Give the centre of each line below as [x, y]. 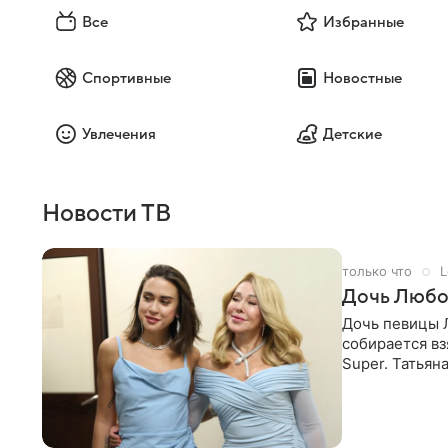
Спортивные [126, 78]
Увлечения [119, 134]
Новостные [362, 78]
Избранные [363, 22]
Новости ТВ [106, 214]
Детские [352, 134]
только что [377, 271]
